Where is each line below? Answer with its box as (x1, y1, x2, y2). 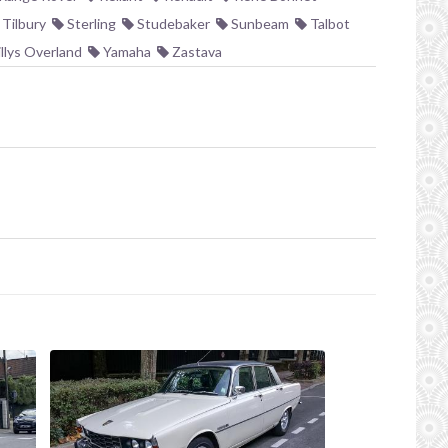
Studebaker (134, 15, 210, 32)
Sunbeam (228, 15, 289, 32)
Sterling (64, 15, 116, 32)
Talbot (307, 15, 350, 32)
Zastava (169, 43, 222, 60)
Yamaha (100, 43, 151, 60)
